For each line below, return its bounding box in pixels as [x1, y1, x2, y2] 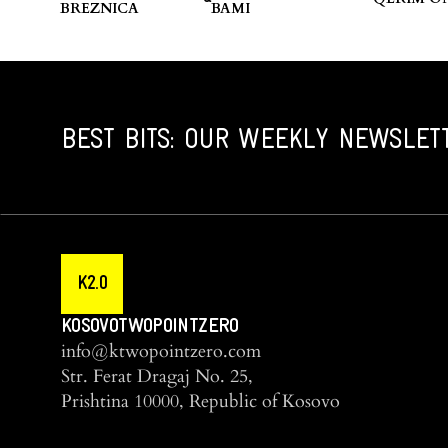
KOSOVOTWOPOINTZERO [61, 316, 239, 337]
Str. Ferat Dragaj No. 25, [61, 364, 253, 389]
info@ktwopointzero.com [61, 339, 261, 364]
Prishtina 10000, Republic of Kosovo [61, 389, 340, 414]
